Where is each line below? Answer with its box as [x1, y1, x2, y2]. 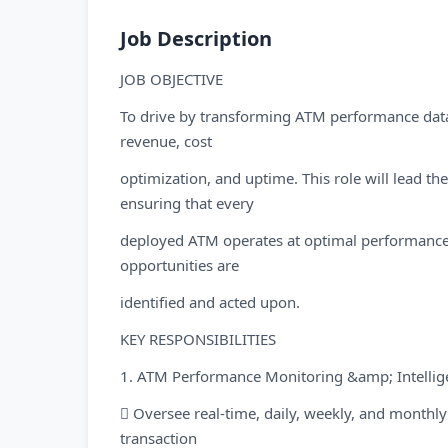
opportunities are [120, 255, 239, 275]
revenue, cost [120, 131, 212, 151]
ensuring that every [120, 193, 254, 213]
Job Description [120, 25, 272, 52]
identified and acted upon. [120, 292, 300, 312]
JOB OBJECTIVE [120, 69, 223, 89]
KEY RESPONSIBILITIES [120, 329, 276, 349]
